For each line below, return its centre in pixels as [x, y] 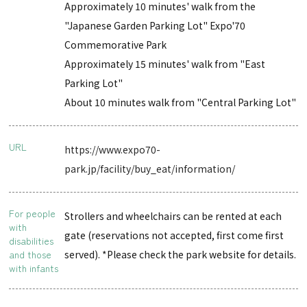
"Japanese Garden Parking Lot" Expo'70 [155, 25]
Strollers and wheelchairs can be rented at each [173, 216]
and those [30, 254]
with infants [34, 268]
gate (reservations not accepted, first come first [174, 235]
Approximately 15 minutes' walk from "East [165, 63]
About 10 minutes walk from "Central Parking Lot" [181, 102]
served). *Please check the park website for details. [181, 254]
